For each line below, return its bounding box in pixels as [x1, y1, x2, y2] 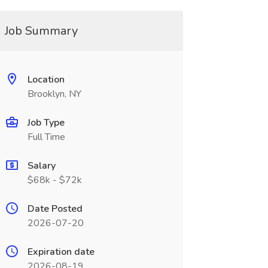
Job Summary [4, 23, 78, 39]
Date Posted [27, 202, 83, 215]
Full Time [27, 130, 65, 144]
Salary [27, 159, 56, 172]
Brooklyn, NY [27, 87, 81, 100]
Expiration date [27, 245, 95, 258]
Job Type [27, 116, 65, 129]
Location [27, 73, 65, 86]
